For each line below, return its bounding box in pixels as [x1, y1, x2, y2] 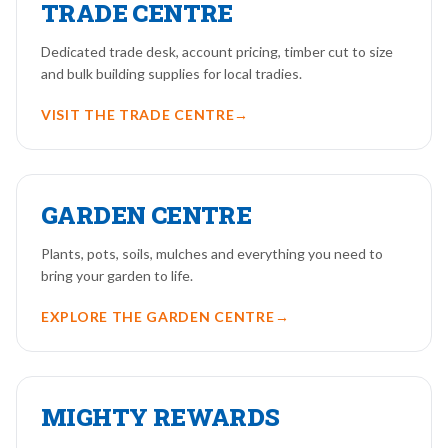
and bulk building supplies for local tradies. [41, 65, 302, 82]
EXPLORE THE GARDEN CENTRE [41, 308, 275, 325]
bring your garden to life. [41, 267, 193, 284]
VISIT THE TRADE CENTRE [41, 106, 235, 123]
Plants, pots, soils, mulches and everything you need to [41, 245, 383, 262]
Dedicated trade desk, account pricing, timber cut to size [41, 43, 393, 60]
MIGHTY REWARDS [41, 401, 280, 433]
